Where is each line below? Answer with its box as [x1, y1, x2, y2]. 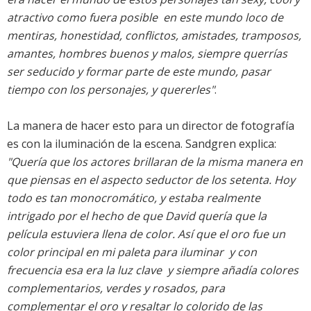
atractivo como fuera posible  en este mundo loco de [7, 10, 283, 26]
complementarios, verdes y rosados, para [7, 280, 225, 296]
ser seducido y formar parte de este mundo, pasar [7, 64, 271, 80]
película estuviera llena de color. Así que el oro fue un [7, 226, 285, 242]
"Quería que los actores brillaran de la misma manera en [7, 154, 303, 170]
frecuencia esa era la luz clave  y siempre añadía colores [7, 262, 299, 278]
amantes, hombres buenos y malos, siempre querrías [7, 46, 287, 62]
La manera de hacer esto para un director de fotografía [7, 118, 294, 134]
